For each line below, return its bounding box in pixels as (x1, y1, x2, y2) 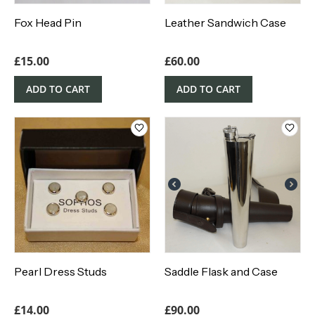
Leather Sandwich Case (165, 15, 286, 30)
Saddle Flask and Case (165, 264, 278, 279)
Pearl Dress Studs (14, 264, 107, 279)
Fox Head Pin (14, 15, 82, 30)
